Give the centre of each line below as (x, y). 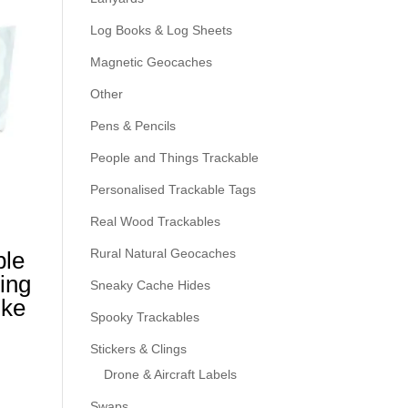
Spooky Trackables (144, 317)
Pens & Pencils (133, 126)
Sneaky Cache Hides (150, 285)
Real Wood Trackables (155, 221)
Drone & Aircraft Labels (170, 374)
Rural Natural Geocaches (163, 253)
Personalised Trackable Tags (173, 189)
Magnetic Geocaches (151, 62)
